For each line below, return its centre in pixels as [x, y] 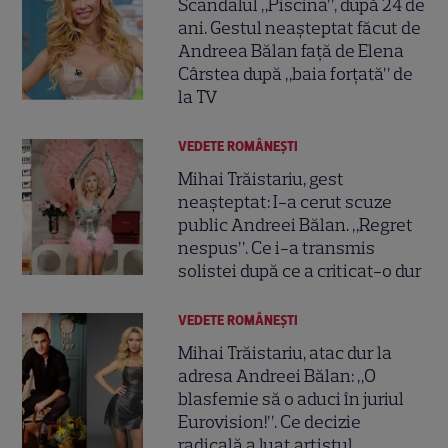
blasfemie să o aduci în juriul [291, 399]
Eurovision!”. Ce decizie [270, 422]
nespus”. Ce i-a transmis [277, 247]
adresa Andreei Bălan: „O [277, 376]
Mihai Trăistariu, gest [261, 178]
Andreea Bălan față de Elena [291, 50]
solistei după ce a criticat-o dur [300, 270]
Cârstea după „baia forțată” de [296, 73]
